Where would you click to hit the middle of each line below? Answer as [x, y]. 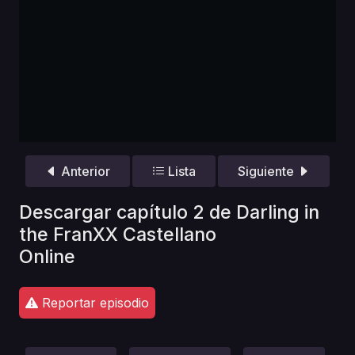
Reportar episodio [94, 302]
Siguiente [268, 172]
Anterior [84, 172]
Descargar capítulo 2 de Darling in [169, 212]
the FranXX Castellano [118, 234]
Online [47, 256]
